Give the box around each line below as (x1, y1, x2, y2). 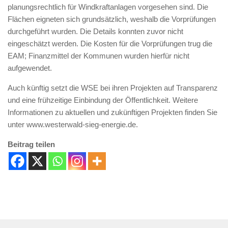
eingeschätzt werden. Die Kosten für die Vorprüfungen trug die (8, 39, 212, 48)
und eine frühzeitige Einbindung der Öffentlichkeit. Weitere (8, 96, 198, 104)
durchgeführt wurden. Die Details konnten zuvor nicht (8, 27, 183, 36)
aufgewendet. (8, 64, 52, 72)
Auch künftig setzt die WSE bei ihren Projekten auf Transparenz (8, 83, 218, 92)
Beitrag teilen (8, 140, 55, 149)
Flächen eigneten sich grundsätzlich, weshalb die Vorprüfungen (8, 15, 216, 23)
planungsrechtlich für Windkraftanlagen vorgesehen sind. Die (8, 3, 208, 11)
